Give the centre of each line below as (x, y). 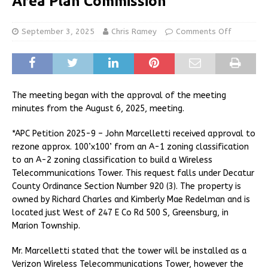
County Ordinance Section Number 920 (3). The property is (127, 186)
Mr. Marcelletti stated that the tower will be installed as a (129, 251)
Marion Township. (46, 226)
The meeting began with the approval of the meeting (119, 95)
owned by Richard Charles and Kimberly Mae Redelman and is (131, 199)
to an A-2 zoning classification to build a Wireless (112, 160)
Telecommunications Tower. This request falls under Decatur (133, 173)
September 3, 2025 (58, 31)
